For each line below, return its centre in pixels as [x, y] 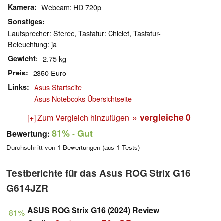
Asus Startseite [58, 87]
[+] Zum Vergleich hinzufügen [78, 118]
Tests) [130, 147]
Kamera [21, 7]
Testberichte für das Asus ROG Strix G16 [99, 173]
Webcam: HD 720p [71, 7]
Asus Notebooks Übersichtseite [83, 99]
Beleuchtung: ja [32, 44]
